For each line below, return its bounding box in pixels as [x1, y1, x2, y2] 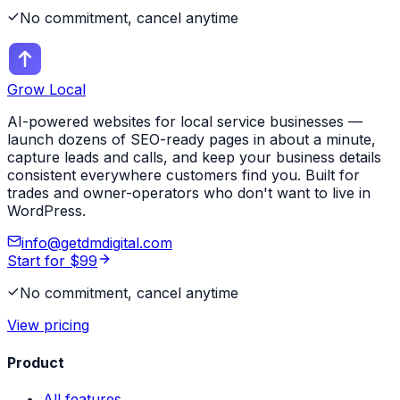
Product [7, 353, 64, 371]
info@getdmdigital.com [21, 234, 172, 253]
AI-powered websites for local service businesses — [7, 112, 362, 131]
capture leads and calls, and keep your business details [7, 148, 381, 167]
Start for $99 [7, 252, 97, 271]
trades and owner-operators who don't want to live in [7, 184, 371, 203]
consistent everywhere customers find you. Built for [7, 166, 360, 185]
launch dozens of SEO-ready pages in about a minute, [7, 130, 376, 149]
